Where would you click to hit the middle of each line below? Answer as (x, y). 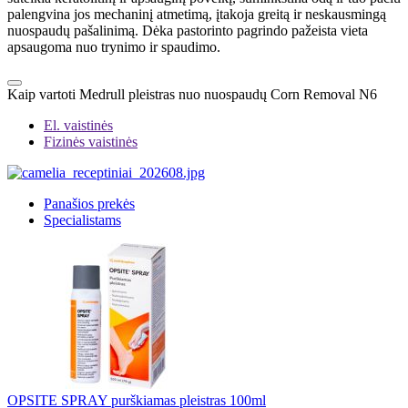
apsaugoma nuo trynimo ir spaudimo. (114, 47)
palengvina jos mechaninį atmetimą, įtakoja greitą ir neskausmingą (197, 15)
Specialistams (82, 220)
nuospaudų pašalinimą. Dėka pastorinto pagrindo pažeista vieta (188, 31)
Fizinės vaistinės (91, 142)
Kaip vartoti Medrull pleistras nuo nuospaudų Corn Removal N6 (192, 95)
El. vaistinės (78, 126)
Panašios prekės (89, 204)
